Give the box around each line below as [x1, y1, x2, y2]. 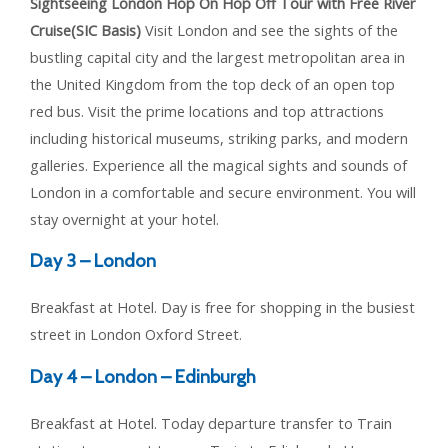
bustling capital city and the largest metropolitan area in [30, 46, 405, 67]
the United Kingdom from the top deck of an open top [30, 73, 395, 94]
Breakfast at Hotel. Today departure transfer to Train [30, 412, 392, 433]
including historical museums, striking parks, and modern [30, 127, 408, 148]
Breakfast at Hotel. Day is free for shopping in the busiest [30, 297, 415, 318]
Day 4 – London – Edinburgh [30, 364, 256, 388]
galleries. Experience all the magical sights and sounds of [30, 154, 407, 175]
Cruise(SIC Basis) [30, 19, 141, 40]
